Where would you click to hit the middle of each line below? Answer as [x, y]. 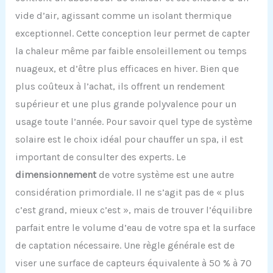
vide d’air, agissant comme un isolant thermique [123, 15]
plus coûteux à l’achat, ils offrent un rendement [120, 86]
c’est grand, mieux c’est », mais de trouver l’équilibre [133, 210]
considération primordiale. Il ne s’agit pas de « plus [129, 192]
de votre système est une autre [165, 174]
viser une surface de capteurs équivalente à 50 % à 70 [133, 263]
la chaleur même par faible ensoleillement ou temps [131, 51]
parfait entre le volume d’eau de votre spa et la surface [135, 227]
